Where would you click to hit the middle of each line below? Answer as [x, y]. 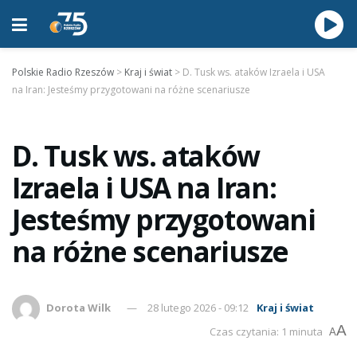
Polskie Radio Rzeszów [63, 72]
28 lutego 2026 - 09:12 [198, 307]
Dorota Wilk [79, 307]
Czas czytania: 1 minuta [266, 331]
